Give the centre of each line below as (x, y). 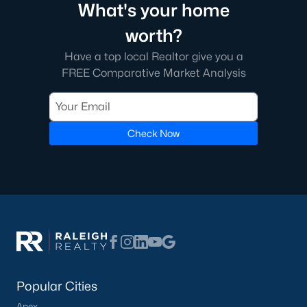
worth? (153, 36)
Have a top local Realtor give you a (153, 57)
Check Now (153, 133)
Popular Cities (57, 286)
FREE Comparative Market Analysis (153, 73)
